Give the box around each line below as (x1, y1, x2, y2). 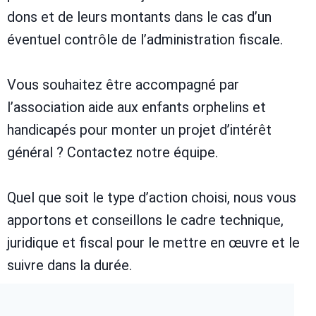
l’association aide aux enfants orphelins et (7, 99, 266, 116)
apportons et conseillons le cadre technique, (7, 212, 284, 229)
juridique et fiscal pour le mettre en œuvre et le (7, 234, 300, 252)
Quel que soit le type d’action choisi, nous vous (7, 189, 296, 207)
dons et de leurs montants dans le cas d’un (7, 8, 272, 26)
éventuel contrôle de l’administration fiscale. (7, 31, 283, 49)
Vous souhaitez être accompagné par (7, 76, 239, 94)
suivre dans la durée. (7, 257, 132, 274)
